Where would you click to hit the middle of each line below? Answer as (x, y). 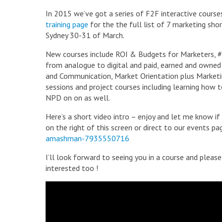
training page (67, 24)
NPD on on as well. (78, 98)
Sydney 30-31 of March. (85, 35)
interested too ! (72, 168)
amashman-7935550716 (87, 138)
